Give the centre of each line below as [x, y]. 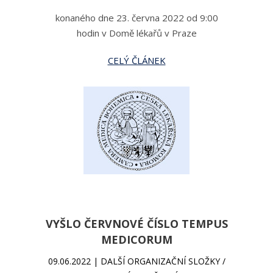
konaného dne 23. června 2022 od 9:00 [136, 18]
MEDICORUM [136, 239]
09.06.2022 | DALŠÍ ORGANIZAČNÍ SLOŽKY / [136, 261]
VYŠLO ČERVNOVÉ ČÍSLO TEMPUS [136, 224]
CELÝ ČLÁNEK [136, 60]
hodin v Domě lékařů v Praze [136, 33]
